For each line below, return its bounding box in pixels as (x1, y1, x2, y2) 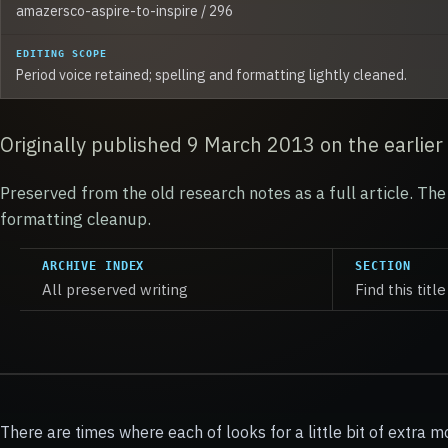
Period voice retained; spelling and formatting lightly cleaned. (16, 65, 407, 84)
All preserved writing (42, 280, 188, 300)
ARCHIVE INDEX (42, 259, 145, 274)
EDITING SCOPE (16, 46, 108, 59)
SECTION (355, 259, 411, 274)
